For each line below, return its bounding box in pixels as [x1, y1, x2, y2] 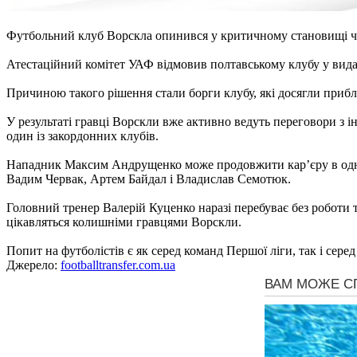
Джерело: [6, 257, 61, 272]
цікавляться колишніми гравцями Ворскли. [6, 214, 241, 229]
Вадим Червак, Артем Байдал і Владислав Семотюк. [6, 171, 291, 186]
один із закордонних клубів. [6, 128, 159, 143]
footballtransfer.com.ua [61, 257, 175, 272]
